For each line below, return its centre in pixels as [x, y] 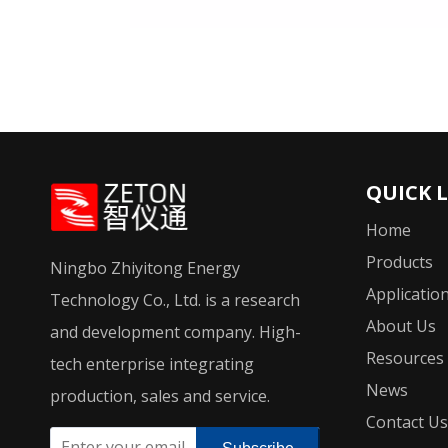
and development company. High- [175, 331]
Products [399, 262]
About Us [401, 326]
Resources [405, 358]
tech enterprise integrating [152, 363]
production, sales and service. [160, 395]
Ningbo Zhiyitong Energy [145, 267]
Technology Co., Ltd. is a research [175, 299]
